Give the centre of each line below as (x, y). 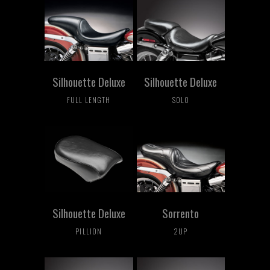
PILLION (89, 231)
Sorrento (181, 212)
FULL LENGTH (89, 99)
